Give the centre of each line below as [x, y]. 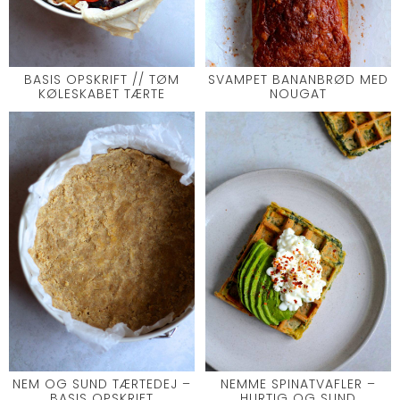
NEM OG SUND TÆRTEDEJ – [102, 384]
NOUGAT [298, 93]
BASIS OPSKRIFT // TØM [102, 79]
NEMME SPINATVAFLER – [298, 384]
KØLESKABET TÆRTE [102, 93]
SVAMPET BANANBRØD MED [298, 79]
